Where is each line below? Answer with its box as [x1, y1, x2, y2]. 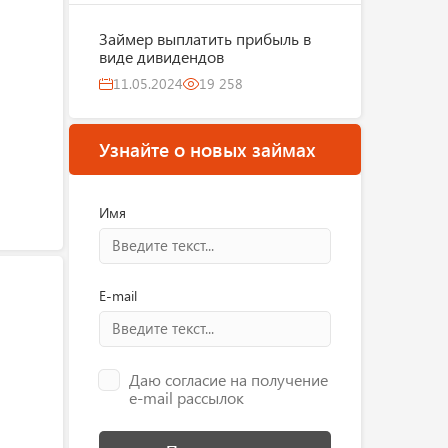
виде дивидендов [98, 46, 224, 67]
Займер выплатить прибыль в [98, 28, 311, 49]
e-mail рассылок [128, 387, 244, 408]
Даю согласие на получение [128, 369, 328, 390]
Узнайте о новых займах [98, 136, 316, 162]
